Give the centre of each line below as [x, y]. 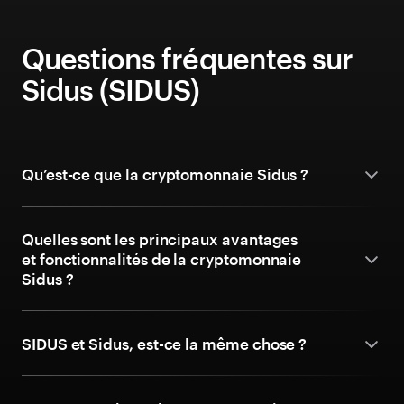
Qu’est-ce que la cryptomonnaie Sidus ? [165, 174]
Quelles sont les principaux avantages [160, 239]
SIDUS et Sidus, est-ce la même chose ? [165, 344]
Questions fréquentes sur [187, 58]
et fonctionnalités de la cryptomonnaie [162, 259]
